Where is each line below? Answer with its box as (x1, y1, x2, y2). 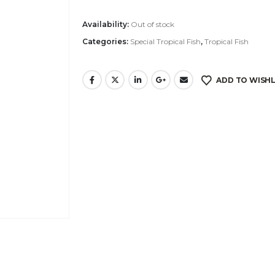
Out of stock (130, 19, 174, 29)
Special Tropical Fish (130, 36, 201, 46)
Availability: (82, 19, 131, 29)
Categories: (82, 36, 130, 46)
